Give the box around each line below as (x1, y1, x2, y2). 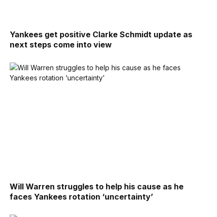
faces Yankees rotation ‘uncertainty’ (10, 191, 153, 201)
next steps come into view (10, 40, 112, 50)
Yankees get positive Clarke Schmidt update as (10, 30, 192, 40)
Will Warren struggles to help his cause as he (10, 181, 184, 191)
